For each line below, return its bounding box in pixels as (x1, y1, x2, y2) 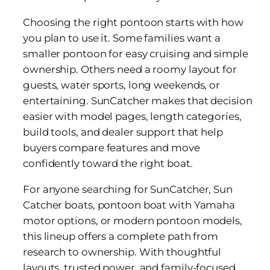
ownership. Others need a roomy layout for (23, 63, 237, 76)
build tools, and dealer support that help (23, 126, 223, 139)
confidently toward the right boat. (23, 157, 193, 170)
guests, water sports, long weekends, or (23, 79, 221, 92)
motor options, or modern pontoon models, (23, 214, 242, 227)
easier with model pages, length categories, (23, 110, 242, 123)
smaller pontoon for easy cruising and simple (23, 48, 248, 60)
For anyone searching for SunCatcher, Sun (23, 183, 233, 195)
